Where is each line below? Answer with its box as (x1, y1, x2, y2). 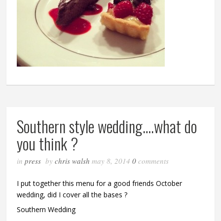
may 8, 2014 (92, 155, 133, 166)
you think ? (17, 131, 78, 155)
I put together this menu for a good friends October (17, 178, 183, 188)
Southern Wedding (17, 204, 76, 214)
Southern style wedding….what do (17, 114, 197, 138)
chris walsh (55, 155, 90, 166)
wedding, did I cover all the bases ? (17, 189, 128, 199)
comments (138, 155, 169, 166)
